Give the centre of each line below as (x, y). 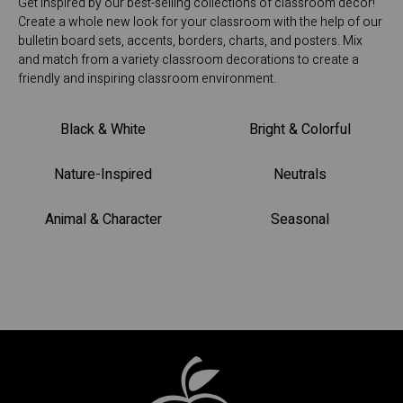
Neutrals (300, 175)
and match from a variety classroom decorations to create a (188, 60)
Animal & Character (103, 220)
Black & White (103, 130)
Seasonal (300, 220)
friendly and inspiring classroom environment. (147, 79)
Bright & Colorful (300, 130)
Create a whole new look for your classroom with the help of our (200, 22)
